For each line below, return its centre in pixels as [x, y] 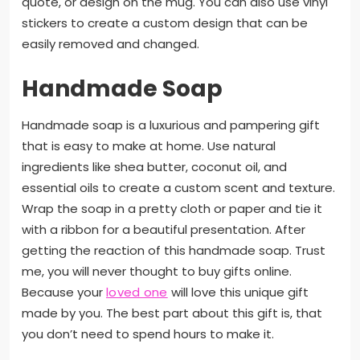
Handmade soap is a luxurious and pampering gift [171, 125]
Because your [64, 292]
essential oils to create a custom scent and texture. [178, 187]
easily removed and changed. [117, 43]
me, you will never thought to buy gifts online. [157, 271]
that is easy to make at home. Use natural [149, 145]
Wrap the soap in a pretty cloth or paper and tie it [172, 208]
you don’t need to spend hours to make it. [149, 333]
